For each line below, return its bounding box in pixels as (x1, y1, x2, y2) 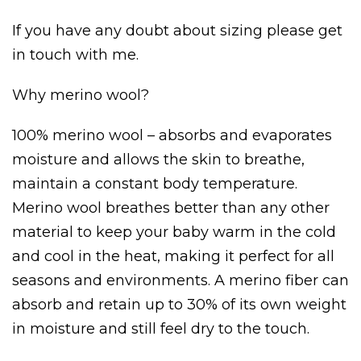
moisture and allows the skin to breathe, (12, 150, 305, 168)
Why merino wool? (12, 85, 149, 104)
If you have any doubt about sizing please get (12, 21, 342, 39)
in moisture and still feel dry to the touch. (12, 319, 309, 338)
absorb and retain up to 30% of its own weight (12, 295, 346, 313)
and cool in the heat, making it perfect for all (12, 247, 334, 265)
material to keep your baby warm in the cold (12, 222, 336, 241)
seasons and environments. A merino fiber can (12, 271, 349, 289)
